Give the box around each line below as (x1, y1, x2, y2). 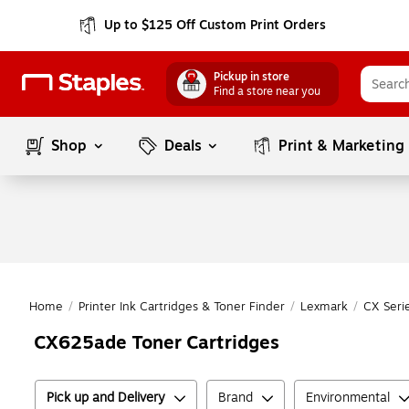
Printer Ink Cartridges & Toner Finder (79, 298, 285, 316)
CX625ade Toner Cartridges (34, 329, 279, 357)
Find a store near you (214, 83, 320, 100)
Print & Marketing (278, 135, 405, 157)
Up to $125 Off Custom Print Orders (104, 16, 327, 35)
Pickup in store (214, 68, 289, 85)
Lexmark (300, 298, 348, 316)
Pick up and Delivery (47, 388, 165, 407)
